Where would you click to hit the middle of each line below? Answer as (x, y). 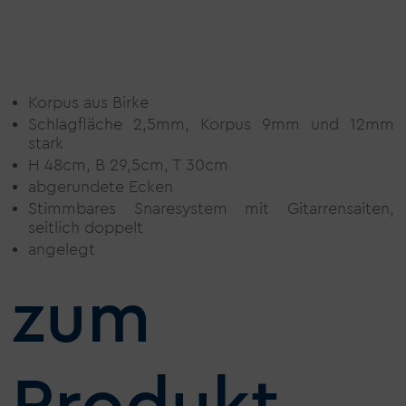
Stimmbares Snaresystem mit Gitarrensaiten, (211, 209)
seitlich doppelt (86, 228)
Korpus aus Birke (89, 103)
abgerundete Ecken (101, 187)
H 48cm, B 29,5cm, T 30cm (129, 165)
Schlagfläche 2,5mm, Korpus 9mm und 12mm (211, 125)
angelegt (62, 250)
